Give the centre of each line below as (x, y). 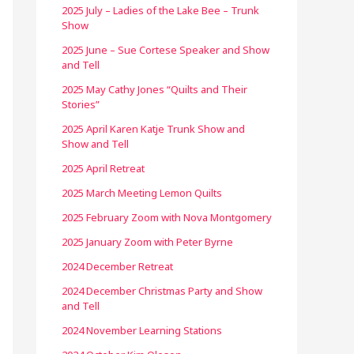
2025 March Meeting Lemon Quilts (142, 193)
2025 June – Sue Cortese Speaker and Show (166, 50)
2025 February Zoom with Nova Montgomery (167, 217)
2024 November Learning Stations (142, 330)
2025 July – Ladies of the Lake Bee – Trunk (160, 10)
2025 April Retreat (103, 168)
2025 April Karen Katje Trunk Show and (153, 129)
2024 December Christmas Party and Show (162, 291)
